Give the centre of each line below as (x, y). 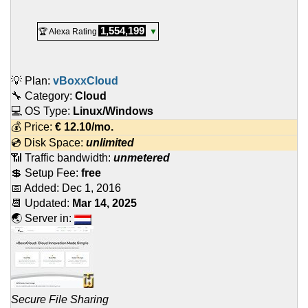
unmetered (142, 158)
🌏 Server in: (43, 219)
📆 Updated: (42, 203)
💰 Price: (33, 127)
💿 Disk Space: (48, 143)
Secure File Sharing (60, 300)
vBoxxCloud (86, 81)
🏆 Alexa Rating (68, 32)
